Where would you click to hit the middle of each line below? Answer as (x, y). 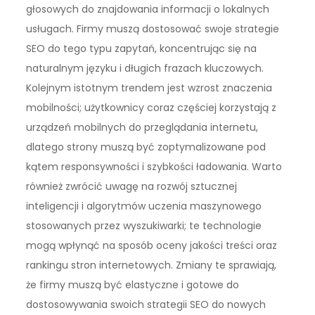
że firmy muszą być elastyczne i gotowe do (133, 285)
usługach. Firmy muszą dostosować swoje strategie (153, 29)
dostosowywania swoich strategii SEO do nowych (146, 305)
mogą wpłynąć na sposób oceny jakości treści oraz (152, 246)
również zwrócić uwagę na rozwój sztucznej (132, 187)
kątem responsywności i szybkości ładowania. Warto (154, 167)
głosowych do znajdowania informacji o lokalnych (148, 9)
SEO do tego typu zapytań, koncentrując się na (142, 49)
